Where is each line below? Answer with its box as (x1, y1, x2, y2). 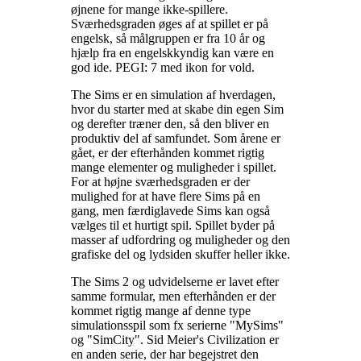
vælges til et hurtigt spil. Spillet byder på (71, 218, 275, 232)
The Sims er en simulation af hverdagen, (71, 87, 276, 102)
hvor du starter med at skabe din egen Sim (71, 102, 284, 116)
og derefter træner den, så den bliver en (71, 116, 269, 131)
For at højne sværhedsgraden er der (71, 174, 250, 189)
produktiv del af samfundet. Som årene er (71, 131, 280, 145)
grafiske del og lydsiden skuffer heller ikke (71, 247, 287, 261)
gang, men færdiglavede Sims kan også (71, 203, 270, 218)
